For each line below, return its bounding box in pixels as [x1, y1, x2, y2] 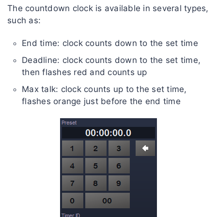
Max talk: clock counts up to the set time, [22, 84, 187, 94]
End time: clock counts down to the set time [22, 38, 198, 48]
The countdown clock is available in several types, [7, 3, 209, 14]
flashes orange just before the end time [22, 96, 181, 107]
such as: [7, 15, 41, 26]
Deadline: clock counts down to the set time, [22, 55, 201, 65]
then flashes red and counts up [22, 67, 147, 77]
